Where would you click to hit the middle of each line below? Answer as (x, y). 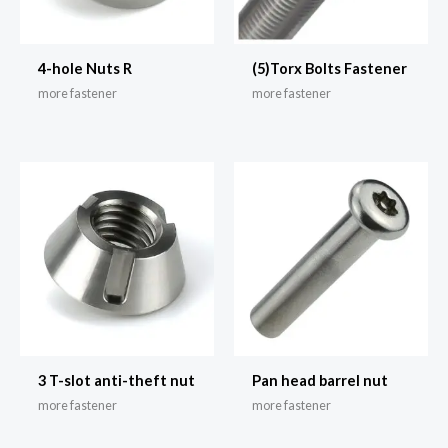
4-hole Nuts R (84, 69)
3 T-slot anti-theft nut (116, 381)
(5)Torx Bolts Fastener (329, 69)
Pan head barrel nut (319, 381)
